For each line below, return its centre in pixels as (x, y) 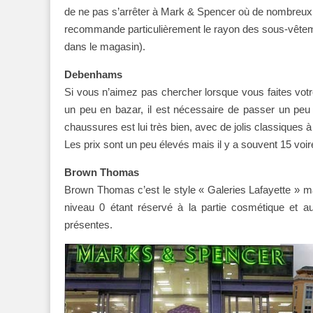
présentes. (88, 224)
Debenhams (93, 74)
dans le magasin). (105, 46)
